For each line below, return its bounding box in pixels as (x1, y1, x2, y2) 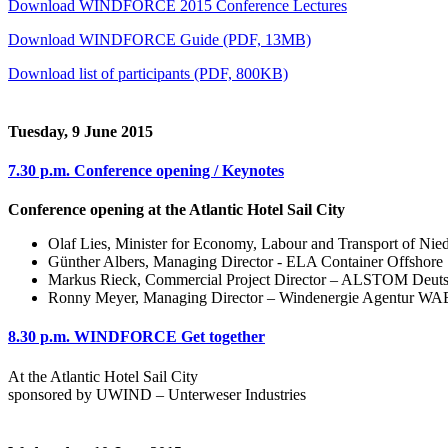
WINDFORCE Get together (74, 328, 265, 346)
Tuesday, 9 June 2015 (8, 122, 153, 140)
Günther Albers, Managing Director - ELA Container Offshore (48, 253, 443, 271)
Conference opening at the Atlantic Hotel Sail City (8, 201, 345, 219)
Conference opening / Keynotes (74, 161, 284, 179)
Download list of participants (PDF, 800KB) (8, 64, 288, 82)
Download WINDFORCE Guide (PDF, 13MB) (8, 30, 311, 48)
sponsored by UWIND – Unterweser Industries (8, 385, 306, 403)
